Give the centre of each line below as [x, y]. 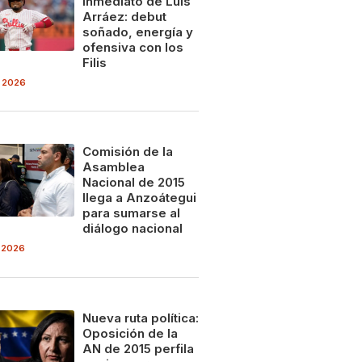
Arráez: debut [124, 17]
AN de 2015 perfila [138, 348]
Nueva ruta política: [140, 318]
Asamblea [113, 167]
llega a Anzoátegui [139, 198]
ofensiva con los [133, 48]
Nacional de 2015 [133, 183]
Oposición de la [130, 333]
